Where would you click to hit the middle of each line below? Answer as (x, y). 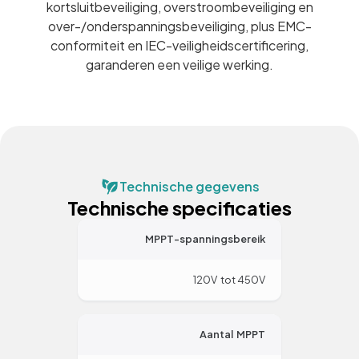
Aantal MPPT (232, 335)
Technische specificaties (179, 208)
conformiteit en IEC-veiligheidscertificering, (179, 46)
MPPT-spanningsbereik (205, 239)
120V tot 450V (229, 280)
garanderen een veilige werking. (179, 65)
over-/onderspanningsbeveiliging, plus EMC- (179, 26)
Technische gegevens (189, 187)
